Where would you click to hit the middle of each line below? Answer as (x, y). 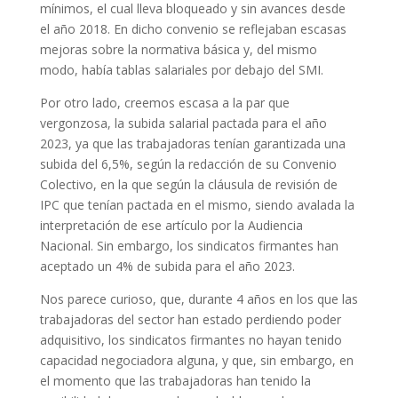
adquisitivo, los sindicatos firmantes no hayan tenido (191, 340)
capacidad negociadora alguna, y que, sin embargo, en (196, 361)
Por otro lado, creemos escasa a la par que (164, 103)
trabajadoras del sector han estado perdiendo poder (190, 320)
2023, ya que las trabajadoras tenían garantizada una (192, 144)
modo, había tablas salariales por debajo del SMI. (181, 70)
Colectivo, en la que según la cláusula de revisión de (188, 185)
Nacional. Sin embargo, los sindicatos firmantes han (189, 246)
